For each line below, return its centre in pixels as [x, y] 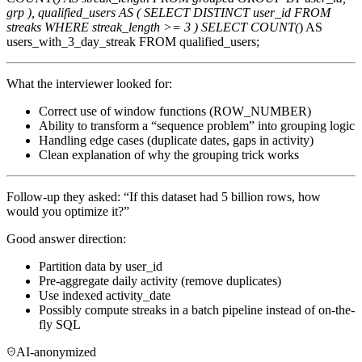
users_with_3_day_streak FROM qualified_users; [133, 42]
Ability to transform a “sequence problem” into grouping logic [197, 126]
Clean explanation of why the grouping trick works [169, 155]
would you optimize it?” [68, 212]
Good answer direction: [66, 239]
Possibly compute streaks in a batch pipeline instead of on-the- [197, 310]
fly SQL [60, 325]
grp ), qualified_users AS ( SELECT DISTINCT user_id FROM [168, 13]
